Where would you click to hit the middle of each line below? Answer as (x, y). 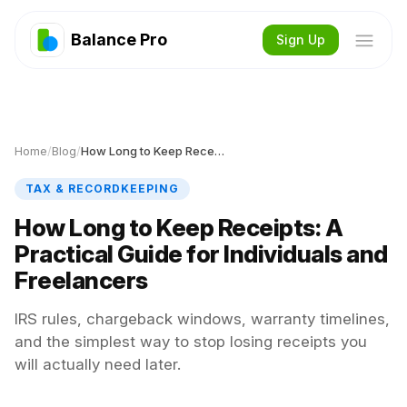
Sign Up (301, 40)
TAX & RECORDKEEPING (102, 189)
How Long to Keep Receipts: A (179, 228)
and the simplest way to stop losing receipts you (191, 342)
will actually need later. (98, 364)
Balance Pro (119, 40)
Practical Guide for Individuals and (201, 254)
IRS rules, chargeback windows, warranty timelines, (202, 319)
